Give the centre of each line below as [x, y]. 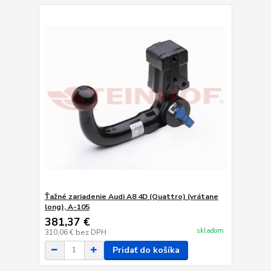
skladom [210, 231]
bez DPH [91, 232]
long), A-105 [67, 207]
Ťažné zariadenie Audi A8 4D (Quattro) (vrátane [131, 196]
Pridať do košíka [146, 250]
